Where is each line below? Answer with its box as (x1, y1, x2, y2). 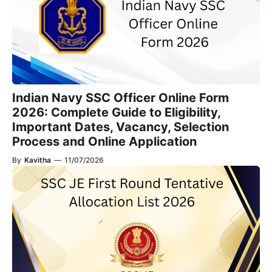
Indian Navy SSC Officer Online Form (12, 90, 229, 105)
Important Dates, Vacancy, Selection (12, 120, 229, 134)
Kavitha (24, 155, 51, 165)
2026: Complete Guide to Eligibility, (12, 105, 220, 120)
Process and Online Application (12, 134, 197, 149)
